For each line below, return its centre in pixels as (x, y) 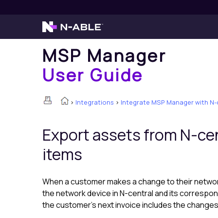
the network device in (81, 193)
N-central (136, 193)
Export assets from (111, 135)
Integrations (95, 102)
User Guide (93, 75)
